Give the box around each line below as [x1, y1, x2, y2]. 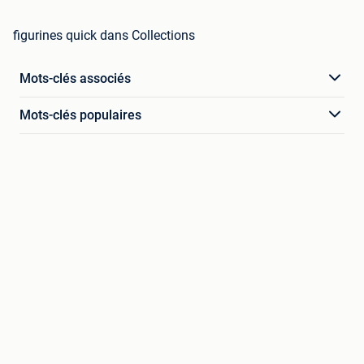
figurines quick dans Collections [13, 27, 195, 43]
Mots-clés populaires [19, 106, 141, 123]
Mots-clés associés [19, 70, 131, 86]
